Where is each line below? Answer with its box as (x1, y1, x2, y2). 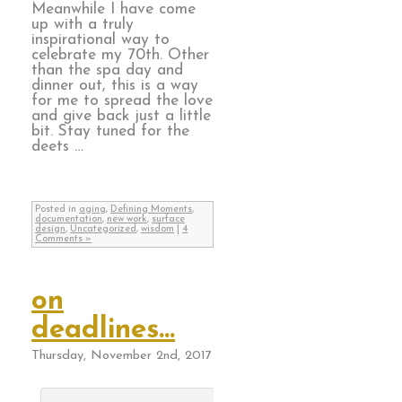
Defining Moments (110, 205, 192, 215)
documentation (35, 214, 102, 225)
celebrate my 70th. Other (31, 47, 209, 63)
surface (152, 214, 185, 225)
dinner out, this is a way (31, 77, 198, 93)
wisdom (141, 224, 174, 235)
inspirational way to (31, 31, 170, 48)
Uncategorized (70, 224, 136, 235)
